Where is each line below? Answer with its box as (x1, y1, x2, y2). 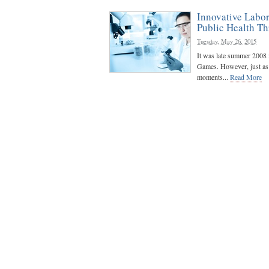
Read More (230, 72, 262, 82)
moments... (197, 72, 230, 82)
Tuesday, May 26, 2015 (197, 37, 256, 46)
